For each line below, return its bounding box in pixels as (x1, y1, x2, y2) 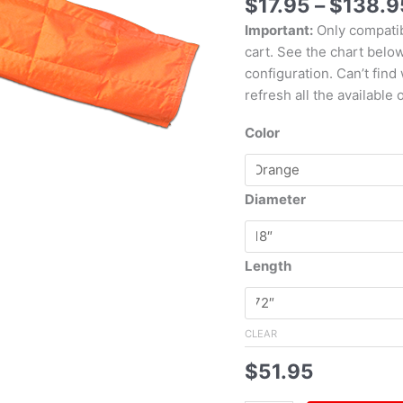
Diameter (245, 191, 306, 209)
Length (245, 257, 291, 275)
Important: (245, 22, 313, 40)
